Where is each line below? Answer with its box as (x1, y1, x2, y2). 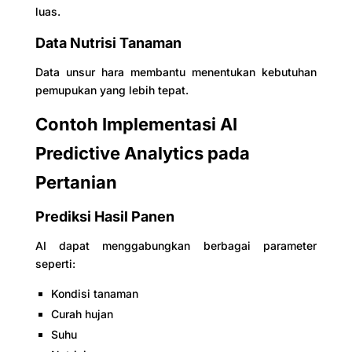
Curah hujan (50, 306, 113, 321)
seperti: (35, 256, 75, 270)
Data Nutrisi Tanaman (35, 34, 181, 51)
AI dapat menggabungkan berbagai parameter (35, 238, 317, 252)
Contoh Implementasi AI (35, 113, 237, 134)
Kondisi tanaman (50, 286, 138, 300)
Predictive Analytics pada (35, 142, 250, 163)
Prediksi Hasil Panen (35, 207, 174, 225)
